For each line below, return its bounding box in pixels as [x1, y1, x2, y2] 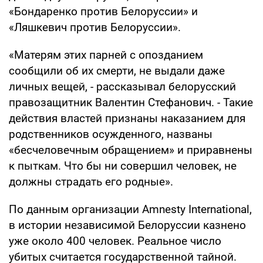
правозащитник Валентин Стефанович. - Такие [9, 95, 253, 109]
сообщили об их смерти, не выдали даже [9, 63, 225, 77]
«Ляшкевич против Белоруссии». [9, 20, 181, 34]
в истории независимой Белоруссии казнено [9, 218, 246, 232]
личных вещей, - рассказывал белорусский [9, 79, 236, 93]
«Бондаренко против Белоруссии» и [9, 4, 198, 18]
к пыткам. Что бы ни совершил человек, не [9, 159, 237, 173]
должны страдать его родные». [9, 174, 173, 188]
